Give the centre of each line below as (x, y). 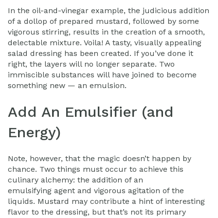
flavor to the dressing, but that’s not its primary (97, 212)
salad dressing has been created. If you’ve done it (100, 53)
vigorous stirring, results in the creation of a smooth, (106, 32)
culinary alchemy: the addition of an (75, 180)
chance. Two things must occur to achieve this (96, 169)
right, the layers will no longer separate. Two (91, 64)
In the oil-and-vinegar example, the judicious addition (109, 10)
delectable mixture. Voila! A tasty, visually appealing (105, 42)
